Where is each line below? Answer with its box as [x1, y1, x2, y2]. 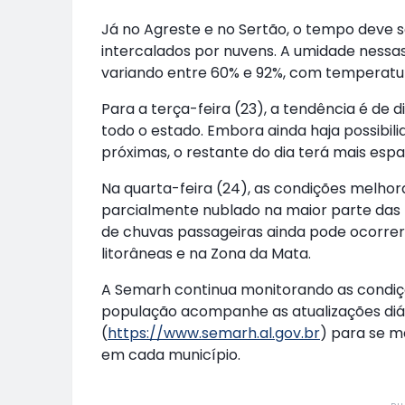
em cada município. [101, 344, 240, 365]
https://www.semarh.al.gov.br [108, 322, 320, 344]
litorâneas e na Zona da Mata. [101, 242, 311, 264]
